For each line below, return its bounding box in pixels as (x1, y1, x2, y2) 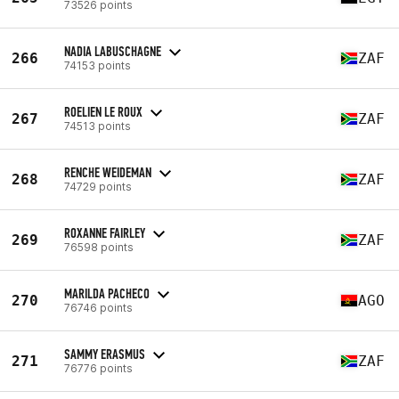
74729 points (64, 179, 132, 193)
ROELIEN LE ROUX (64, 102, 142, 120)
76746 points (64, 300, 133, 314)
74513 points (64, 118, 131, 133)
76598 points (64, 240, 134, 254)
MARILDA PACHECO (64, 284, 150, 302)
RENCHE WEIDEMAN (64, 163, 151, 181)
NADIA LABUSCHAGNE (64, 42, 161, 60)
